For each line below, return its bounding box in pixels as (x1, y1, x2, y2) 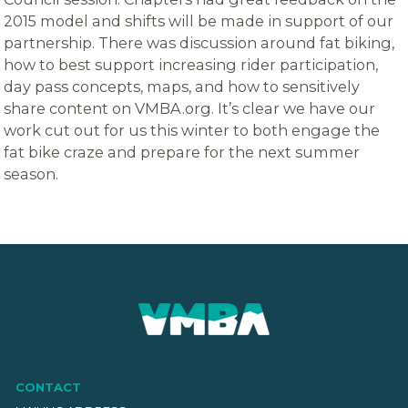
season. (4, 165, 59, 184)
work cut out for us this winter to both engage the (4, 121, 381, 140)
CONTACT (15, 380, 81, 394)
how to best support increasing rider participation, (4, 56, 379, 75)
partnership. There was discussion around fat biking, (4, 34, 395, 53)
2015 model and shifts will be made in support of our (4, 12, 394, 31)
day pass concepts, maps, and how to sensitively (4, 77, 361, 97)
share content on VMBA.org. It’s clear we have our (4, 99, 376, 118)
